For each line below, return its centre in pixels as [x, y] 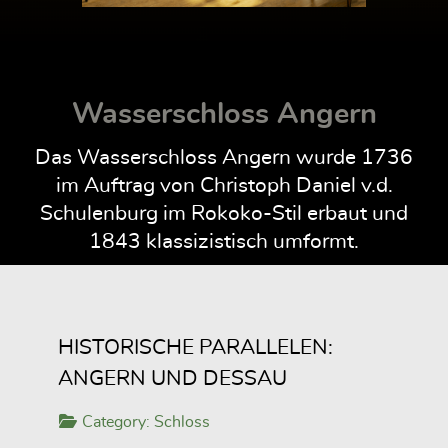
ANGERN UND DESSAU [172, 379]
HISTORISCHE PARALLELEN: [195, 348]
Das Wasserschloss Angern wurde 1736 [224, 158]
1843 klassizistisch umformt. [224, 242]
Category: [116, 422]
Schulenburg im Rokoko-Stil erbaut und [224, 214]
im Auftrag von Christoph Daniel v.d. [224, 186]
